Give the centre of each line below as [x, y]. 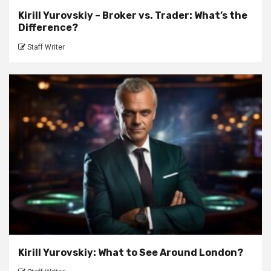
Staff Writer [46, 47]
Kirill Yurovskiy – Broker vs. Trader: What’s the [133, 15]
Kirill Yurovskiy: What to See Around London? [131, 252]
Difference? [48, 27]
